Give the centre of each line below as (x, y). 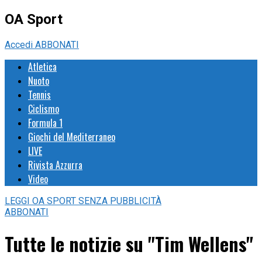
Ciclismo (44, 108)
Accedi (20, 44)
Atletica (42, 66)
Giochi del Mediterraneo (72, 137)
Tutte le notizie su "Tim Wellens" (129, 244)
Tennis (39, 94)
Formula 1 (45, 123)
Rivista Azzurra (55, 165)
